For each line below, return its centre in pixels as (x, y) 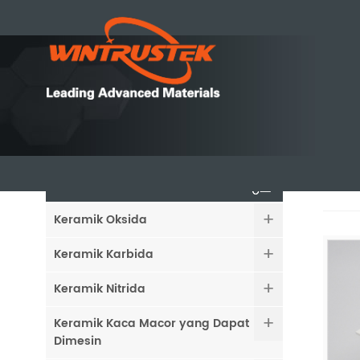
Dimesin (78, 341)
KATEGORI (97, 184)
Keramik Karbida (104, 254)
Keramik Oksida (100, 220)
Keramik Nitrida (100, 289)
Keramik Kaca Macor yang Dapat (151, 323)
